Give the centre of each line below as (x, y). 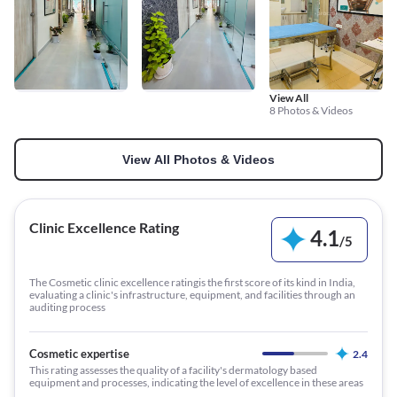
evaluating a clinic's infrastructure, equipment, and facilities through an (192, 294)
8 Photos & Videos (311, 110)
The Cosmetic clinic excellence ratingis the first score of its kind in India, (192, 282)
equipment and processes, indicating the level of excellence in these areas (196, 382)
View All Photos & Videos (198, 159)
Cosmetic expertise (79, 353)
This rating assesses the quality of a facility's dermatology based (173, 370)
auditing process (67, 307)
